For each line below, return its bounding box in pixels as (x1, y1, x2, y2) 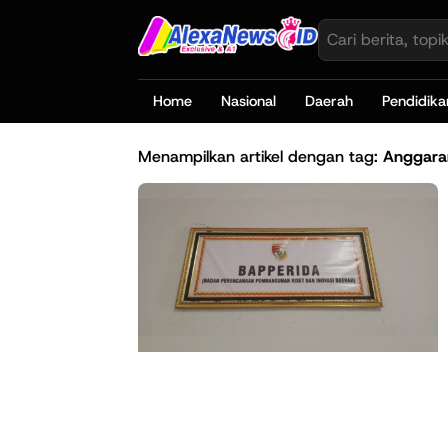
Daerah (304, 91, 353, 112)
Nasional (220, 91, 276, 112)
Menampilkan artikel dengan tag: (138, 145, 383, 167)
